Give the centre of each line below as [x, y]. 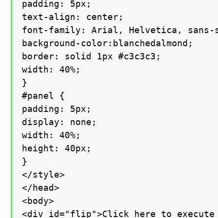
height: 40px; [57, 148]
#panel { [44, 96]
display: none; [60, 122]
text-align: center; [73, 17]
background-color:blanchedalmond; [108, 43]
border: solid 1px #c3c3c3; [92, 56]
